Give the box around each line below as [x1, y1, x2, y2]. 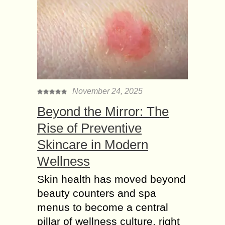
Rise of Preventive [37, 120, 142, 136]
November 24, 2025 [72, 86, 143, 95]
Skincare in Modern [37, 137, 148, 152]
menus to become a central [37, 201, 168, 213]
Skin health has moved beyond [37, 173, 186, 185]
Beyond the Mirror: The [37, 103, 169, 119]
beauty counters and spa [37, 187, 156, 199]
